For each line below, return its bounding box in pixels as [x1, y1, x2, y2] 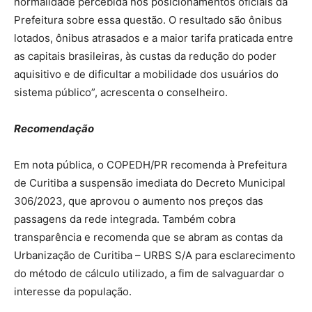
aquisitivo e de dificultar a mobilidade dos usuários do [14, 67, 279, 81]
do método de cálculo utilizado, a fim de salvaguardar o [14, 266, 284, 280]
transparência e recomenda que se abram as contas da [14, 230, 283, 244]
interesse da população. [14, 284, 132, 298]
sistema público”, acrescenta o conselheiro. [14, 85, 228, 99]
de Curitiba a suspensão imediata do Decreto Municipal [14, 175, 286, 189]
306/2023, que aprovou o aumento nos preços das [14, 194, 263, 208]
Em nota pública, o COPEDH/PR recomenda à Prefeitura [14, 157, 287, 171]
